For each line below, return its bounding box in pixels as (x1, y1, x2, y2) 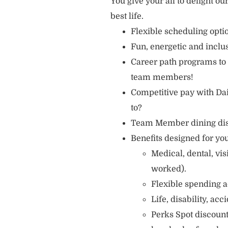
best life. (110, 12, 144, 21)
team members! (131, 73, 193, 82)
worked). (151, 164, 186, 174)
